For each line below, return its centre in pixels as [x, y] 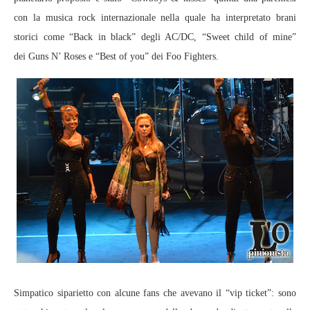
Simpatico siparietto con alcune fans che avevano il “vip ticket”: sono [155, 293]
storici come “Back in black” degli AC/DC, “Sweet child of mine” [155, 37]
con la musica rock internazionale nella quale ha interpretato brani [155, 18]
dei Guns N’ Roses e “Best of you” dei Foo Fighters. [116, 56]
